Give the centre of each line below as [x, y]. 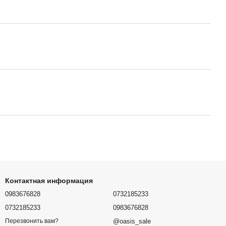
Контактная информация [49, 181]
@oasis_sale [132, 221]
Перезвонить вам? [32, 221]
